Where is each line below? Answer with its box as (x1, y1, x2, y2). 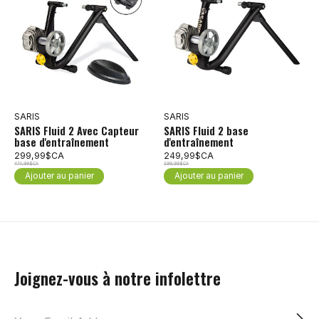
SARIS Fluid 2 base (163, 122, 249, 138)
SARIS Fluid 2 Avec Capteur (14, 122, 139, 138)
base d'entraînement (14, 134, 109, 150)
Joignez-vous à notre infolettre (14, 266, 221, 291)
